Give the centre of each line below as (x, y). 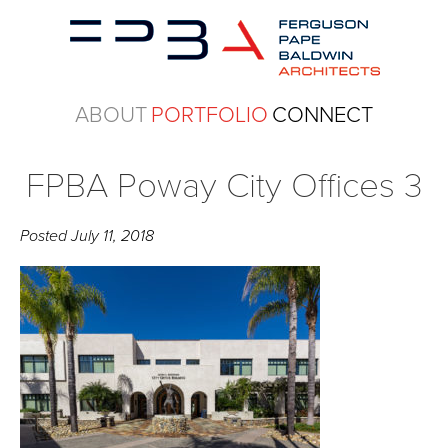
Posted (46, 236)
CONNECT (322, 115)
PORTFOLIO (209, 115)
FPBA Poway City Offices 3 (224, 186)
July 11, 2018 (113, 236)
